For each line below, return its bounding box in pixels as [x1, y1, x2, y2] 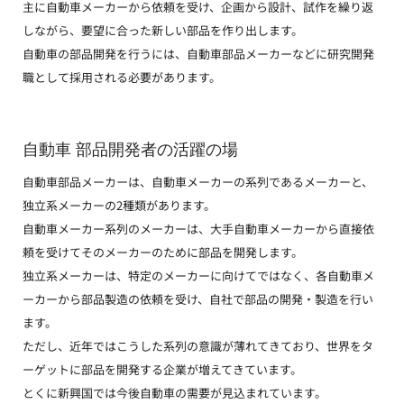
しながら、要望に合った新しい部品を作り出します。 [23, 21, 303, 39]
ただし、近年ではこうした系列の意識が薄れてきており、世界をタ [23, 336, 373, 354]
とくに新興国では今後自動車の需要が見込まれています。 [23, 383, 326, 401]
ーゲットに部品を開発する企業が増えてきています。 [23, 360, 302, 378]
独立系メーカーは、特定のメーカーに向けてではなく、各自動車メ [23, 266, 374, 284]
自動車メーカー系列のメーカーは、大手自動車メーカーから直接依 [23, 219, 374, 237]
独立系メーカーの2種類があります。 [23, 196, 216, 214]
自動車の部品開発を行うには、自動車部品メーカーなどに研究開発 [23, 44, 374, 62]
